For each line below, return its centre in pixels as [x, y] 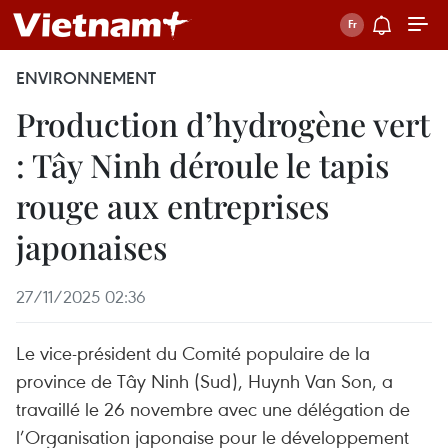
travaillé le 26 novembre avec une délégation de [213, 408]
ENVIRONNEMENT [86, 78]
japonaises [91, 246]
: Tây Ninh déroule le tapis [202, 164]
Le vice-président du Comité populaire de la [193, 352]
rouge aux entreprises [172, 205]
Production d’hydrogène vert [223, 123]
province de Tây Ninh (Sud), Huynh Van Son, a [204, 380]
